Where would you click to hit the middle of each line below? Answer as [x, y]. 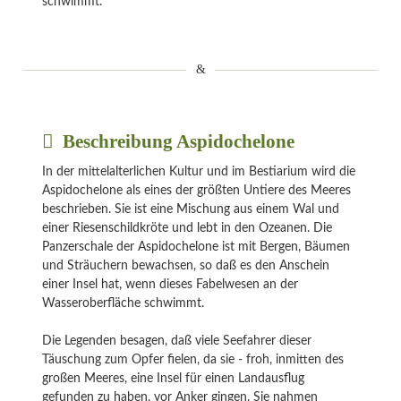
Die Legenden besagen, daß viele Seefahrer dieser [177, 341]
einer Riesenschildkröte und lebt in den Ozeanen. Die [187, 229]
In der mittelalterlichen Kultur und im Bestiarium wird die [199, 172]
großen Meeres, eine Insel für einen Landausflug [173, 379]
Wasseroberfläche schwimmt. [123, 304]
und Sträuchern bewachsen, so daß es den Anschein [186, 266]
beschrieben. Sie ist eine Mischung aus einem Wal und [191, 210]
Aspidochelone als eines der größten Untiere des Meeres [196, 191]
